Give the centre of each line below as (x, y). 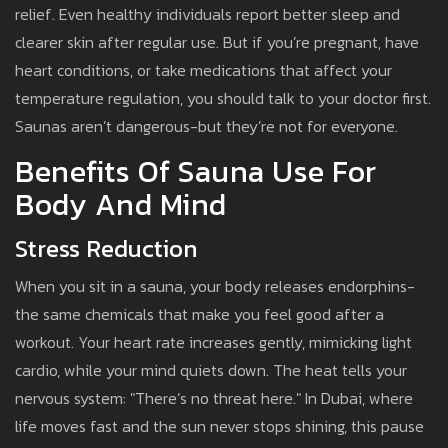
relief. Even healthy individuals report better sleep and (207, 14)
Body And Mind (121, 205)
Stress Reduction (106, 249)
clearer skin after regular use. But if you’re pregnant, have (217, 42)
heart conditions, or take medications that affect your (203, 70)
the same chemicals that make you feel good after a (199, 314)
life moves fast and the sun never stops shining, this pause (219, 426)
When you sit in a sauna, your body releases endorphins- (215, 286)
